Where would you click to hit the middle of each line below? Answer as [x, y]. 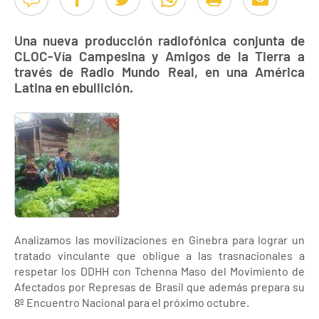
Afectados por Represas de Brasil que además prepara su [159, 287]
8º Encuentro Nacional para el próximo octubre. [132, 302]
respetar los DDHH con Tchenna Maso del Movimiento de [159, 271]
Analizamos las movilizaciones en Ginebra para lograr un [159, 240]
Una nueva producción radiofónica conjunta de [159, 40]
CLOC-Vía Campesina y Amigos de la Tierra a [159, 56]
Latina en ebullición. [74, 87]
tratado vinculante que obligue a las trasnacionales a [159, 255]
